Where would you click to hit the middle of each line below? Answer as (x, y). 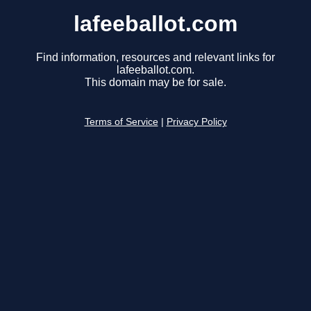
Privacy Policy (196, 122)
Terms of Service (121, 122)
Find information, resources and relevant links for (155, 58)
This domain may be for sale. (155, 83)
